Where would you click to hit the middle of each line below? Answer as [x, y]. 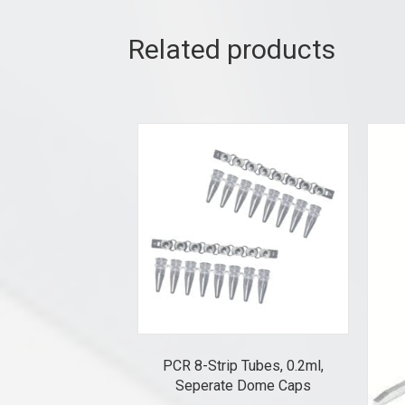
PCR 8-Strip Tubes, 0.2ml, [243, 365]
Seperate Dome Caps [243, 385]
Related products [232, 49]
